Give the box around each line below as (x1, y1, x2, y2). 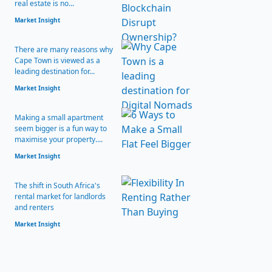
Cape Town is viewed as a (15, 55, 100, 66)
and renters (15, 202, 54, 212)
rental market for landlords (15, 191, 106, 202)
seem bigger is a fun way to (15, 123, 107, 134)
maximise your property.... (15, 134, 103, 144)
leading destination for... (15, 66, 95, 76)
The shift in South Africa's (15, 180, 100, 191)
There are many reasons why (15, 44, 113, 55)
